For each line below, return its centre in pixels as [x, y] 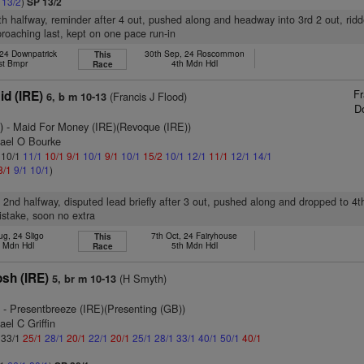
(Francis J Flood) [147, 96]
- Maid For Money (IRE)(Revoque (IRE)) [97, 126]
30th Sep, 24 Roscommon [194, 53]
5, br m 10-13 [84, 279]
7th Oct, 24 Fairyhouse [195, 235]
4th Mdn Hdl [194, 63]
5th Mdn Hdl [194, 245]
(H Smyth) [142, 278]
